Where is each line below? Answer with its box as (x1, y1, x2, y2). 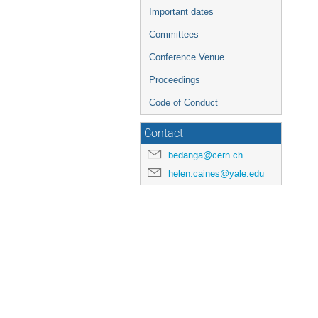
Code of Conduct (149, 97, 218, 108)
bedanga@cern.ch (168, 149, 243, 161)
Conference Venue (149, 52, 224, 62)
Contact (144, 127, 183, 140)
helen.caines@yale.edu (168, 168, 264, 180)
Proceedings (149, 75, 200, 85)
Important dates (149, 6, 214, 17)
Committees (149, 29, 199, 40)
